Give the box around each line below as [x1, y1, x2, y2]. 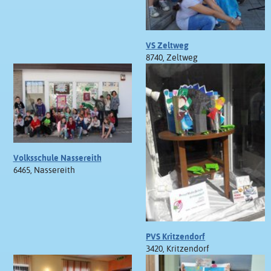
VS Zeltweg [146, 40, 189, 50]
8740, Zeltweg [146, 52, 198, 62]
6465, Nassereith [13, 165, 75, 175]
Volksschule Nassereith [13, 153, 102, 163]
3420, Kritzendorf [146, 244, 210, 254]
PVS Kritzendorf [146, 232, 206, 242]
